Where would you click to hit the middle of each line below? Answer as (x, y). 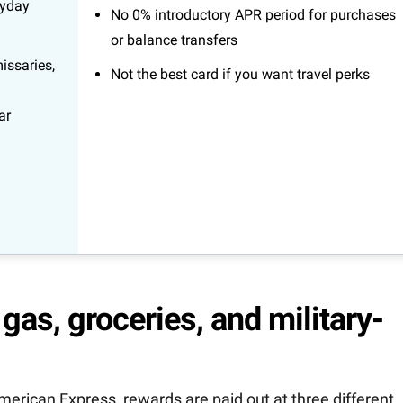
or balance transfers (174, 40)
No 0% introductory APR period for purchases (253, 15)
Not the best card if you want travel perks (240, 75)
